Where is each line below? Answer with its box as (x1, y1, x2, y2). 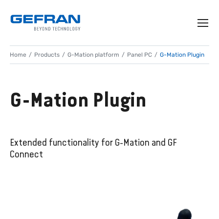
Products (34, 51, 60, 58)
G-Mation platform (67, 51, 119, 58)
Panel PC (127, 51, 152, 58)
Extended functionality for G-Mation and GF (10, 137, 177, 148)
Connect (10, 149, 43, 159)
